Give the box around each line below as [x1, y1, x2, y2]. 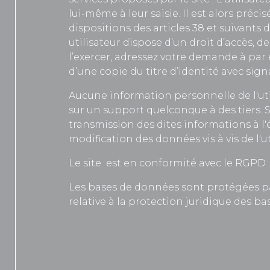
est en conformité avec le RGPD [106, 157, 266, 169]
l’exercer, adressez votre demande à [69, 51, 246, 63]
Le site [69, 157, 101, 169]
